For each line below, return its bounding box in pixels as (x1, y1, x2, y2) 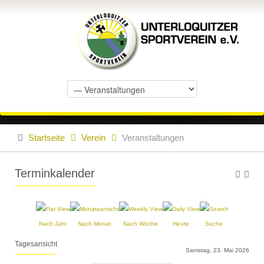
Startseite (28, 133, 65, 143)
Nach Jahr (39, 220, 67, 227)
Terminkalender (15, 167, 95, 180)
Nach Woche (123, 220, 158, 227)
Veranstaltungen (122, 133, 184, 143)
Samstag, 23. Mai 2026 (186, 247, 249, 253)
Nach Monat (78, 220, 111, 227)
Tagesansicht (15, 240, 57, 248)
